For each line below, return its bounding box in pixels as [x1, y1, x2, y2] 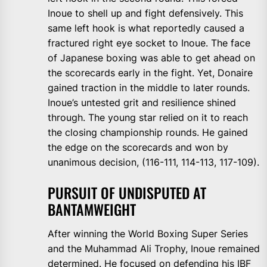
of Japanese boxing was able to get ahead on [48, 52, 255, 64]
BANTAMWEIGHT [48, 198, 136, 221]
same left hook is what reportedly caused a [48, 22, 244, 35]
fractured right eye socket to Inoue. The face [48, 37, 250, 49]
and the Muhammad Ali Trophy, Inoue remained [48, 243, 260, 255]
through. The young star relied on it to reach [48, 111, 248, 124]
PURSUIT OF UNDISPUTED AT [48, 182, 206, 204]
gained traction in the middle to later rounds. [48, 82, 250, 94]
